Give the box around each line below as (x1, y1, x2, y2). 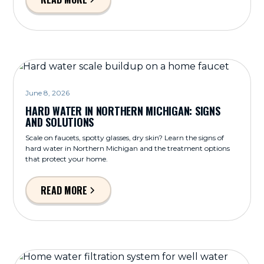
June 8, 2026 (25, 88, 70, 98)
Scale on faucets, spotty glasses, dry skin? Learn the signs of (25, 133, 225, 143)
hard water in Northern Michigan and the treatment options (25, 144, 230, 153)
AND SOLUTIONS (25, 114, 94, 130)
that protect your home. (25, 154, 108, 164)
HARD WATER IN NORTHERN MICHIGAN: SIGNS (25, 103, 220, 119)
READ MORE (40, 183, 87, 197)
